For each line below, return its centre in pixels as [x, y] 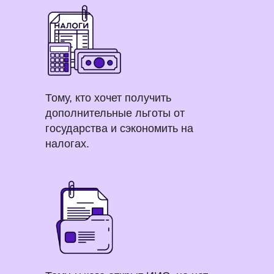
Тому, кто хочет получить [108, 98]
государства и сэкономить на [119, 128]
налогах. [67, 144]
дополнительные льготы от [115, 113]
